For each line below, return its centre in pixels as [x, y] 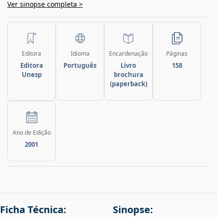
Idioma [80, 54]
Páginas [177, 54]
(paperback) [128, 84]
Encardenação [128, 54]
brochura [128, 75]
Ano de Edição [31, 133]
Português [80, 66]
